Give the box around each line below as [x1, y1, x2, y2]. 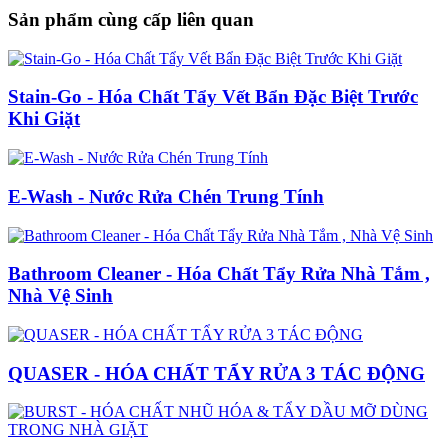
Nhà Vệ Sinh [8, 285, 113, 307]
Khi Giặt [8, 108, 80, 130]
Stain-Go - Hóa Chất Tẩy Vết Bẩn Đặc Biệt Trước [8, 86, 418, 108]
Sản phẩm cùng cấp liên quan [8, 9, 254, 30]
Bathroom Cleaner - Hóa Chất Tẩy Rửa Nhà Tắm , [8, 263, 430, 285]
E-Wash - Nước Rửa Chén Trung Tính [8, 185, 324, 207]
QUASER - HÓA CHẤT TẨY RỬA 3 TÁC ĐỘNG [8, 362, 425, 384]
